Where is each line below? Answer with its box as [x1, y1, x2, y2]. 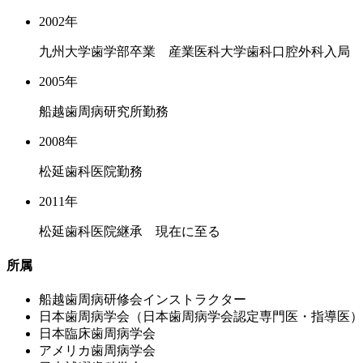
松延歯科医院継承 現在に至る [39, 224, 220, 238]
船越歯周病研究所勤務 [39, 104, 169, 118]
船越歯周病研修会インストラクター [39, 293, 246, 307]
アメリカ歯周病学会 [39, 344, 156, 358]
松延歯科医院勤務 [39, 164, 143, 178]
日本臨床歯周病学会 [39, 327, 156, 341]
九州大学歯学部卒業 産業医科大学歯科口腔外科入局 [39, 44, 350, 58]
